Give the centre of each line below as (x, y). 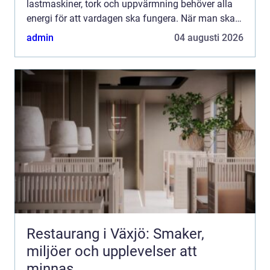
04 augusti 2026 (209, 38)
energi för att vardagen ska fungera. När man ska (131, 19)
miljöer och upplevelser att (112, 252)
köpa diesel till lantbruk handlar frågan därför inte (132, 33)
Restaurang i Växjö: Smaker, (115, 234)
